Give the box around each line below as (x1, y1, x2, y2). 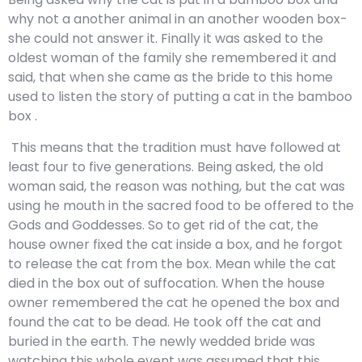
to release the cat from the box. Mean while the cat (8, 254, 336, 273)
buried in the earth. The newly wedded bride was (8, 331, 315, 351)
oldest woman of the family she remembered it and (8, 48, 336, 68)
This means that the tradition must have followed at (8, 137, 341, 157)
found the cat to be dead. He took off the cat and (8, 312, 321, 331)
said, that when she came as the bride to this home (8, 68, 333, 87)
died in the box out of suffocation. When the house (8, 273, 325, 293)
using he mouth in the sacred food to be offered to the (8, 196, 354, 215)
